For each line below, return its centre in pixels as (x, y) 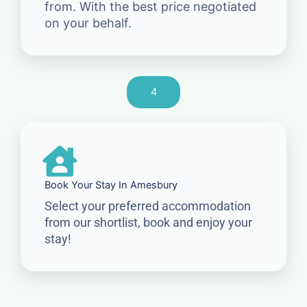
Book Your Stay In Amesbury (111, 185)
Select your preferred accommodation (148, 206)
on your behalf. (88, 23)
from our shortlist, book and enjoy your (148, 222)
